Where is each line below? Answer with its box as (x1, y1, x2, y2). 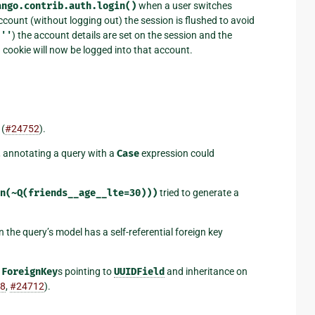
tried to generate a (157, 187, 239, 199)
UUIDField (114, 266, 165, 278)
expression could (139, 148, 214, 160)
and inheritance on (165, 266, 247, 278)
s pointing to (58, 266, 114, 278)
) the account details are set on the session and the (12, 29, 232, 41)
